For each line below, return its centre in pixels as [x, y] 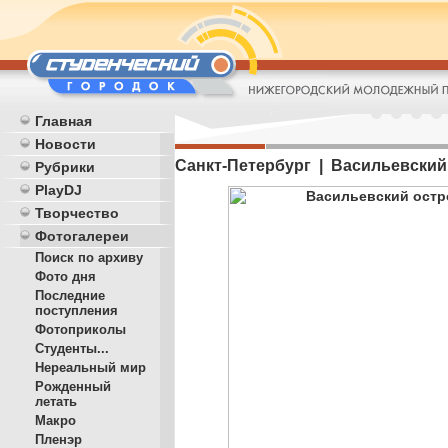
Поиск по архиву [89, 257]
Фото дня [65, 276]
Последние [70, 295]
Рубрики [65, 167]
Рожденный [73, 386]
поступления [76, 310]
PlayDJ [58, 190]
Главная [63, 121]
